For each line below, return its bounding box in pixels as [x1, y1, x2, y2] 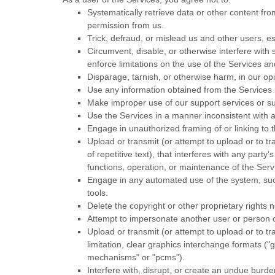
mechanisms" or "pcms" [87, 252, 179, 262]
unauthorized [129, 123, 180, 133]
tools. [87, 188, 108, 198]
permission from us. [87, 20, 164, 30]
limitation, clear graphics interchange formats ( [87, 239, 267, 249]
